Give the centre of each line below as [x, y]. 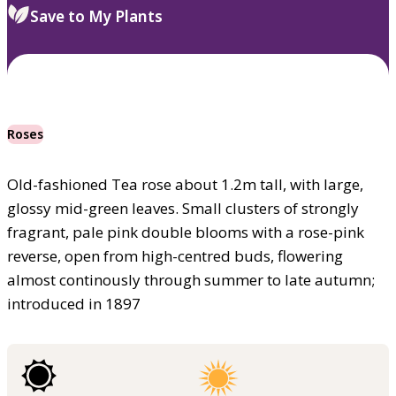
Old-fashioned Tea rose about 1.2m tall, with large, [185, 184]
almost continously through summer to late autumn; [191, 279]
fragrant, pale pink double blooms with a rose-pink [186, 232]
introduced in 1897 [74, 303]
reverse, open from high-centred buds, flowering [175, 255]
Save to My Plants [96, 16]
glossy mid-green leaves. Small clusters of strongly [183, 208]
